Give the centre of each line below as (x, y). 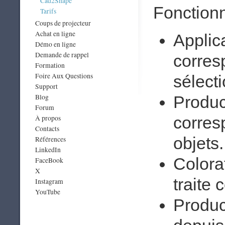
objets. (198, 143)
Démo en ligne (55, 44)
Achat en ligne (55, 34)
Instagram (49, 181)
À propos (48, 118)
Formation (50, 65)
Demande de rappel (62, 55)
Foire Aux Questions (64, 76)
